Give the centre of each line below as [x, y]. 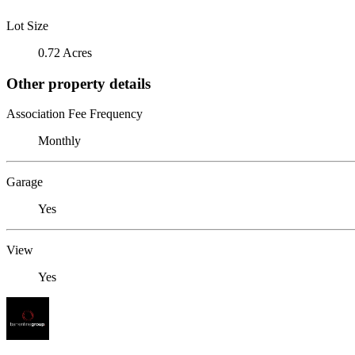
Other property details [78, 83]
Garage [25, 182]
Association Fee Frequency [74, 114]
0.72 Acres [65, 52]
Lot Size [27, 25]
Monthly [59, 141]
